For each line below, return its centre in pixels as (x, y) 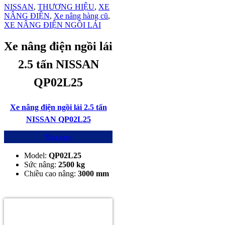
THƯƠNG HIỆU (66, 7)
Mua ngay (58, 137)
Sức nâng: (41, 164)
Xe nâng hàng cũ (81, 16)
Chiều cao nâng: (51, 173)
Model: (36, 155)
